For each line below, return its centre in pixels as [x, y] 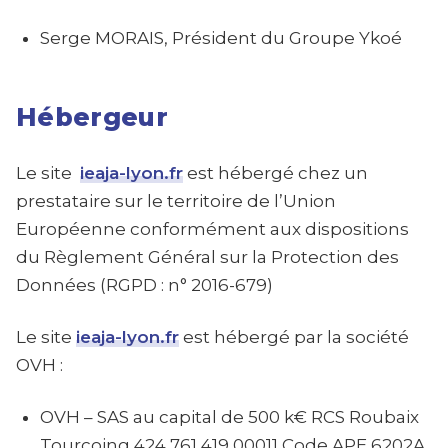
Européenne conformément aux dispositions [212, 229]
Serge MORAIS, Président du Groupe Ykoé [221, 38]
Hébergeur [92, 117]
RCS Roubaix [363, 417]
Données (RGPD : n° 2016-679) [144, 285]
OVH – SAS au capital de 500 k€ [173, 417]
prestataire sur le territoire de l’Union [176, 201]
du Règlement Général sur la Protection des [207, 257]
